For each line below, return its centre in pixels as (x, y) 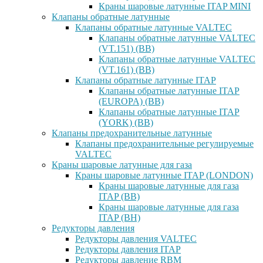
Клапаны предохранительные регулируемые (164, 144)
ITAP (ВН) (119, 218)
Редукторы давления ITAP (128, 249)
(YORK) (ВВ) (126, 122)
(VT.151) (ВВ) (127, 48)
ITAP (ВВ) (119, 196)
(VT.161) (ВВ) (127, 70)
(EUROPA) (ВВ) (131, 101)
